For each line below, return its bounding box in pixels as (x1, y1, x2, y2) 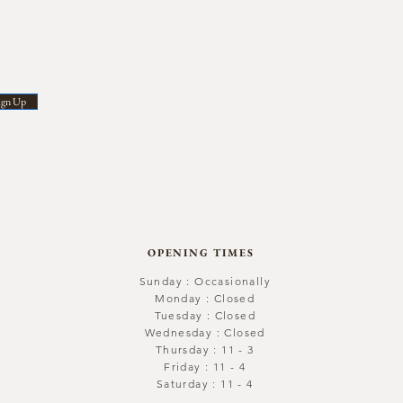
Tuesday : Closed (154, 308, 255, 322)
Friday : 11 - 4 (164, 359, 246, 373)
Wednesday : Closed (144, 325, 265, 339)
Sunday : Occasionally (139, 273, 271, 288)
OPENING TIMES (148, 245, 255, 260)
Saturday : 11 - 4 (156, 376, 254, 390)
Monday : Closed (155, 291, 255, 305)
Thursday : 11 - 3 (155, 342, 255, 356)
